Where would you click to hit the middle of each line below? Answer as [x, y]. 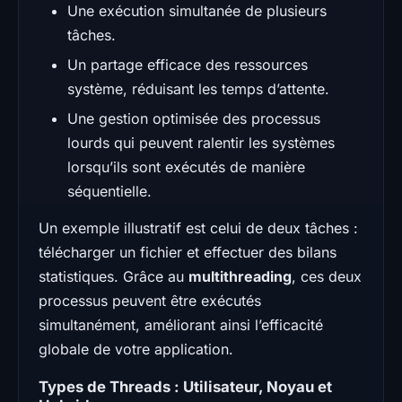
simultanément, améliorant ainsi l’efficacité [181, 324]
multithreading [240, 276]
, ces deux [327, 276]
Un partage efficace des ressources [188, 64]
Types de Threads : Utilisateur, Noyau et [185, 386]
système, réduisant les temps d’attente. [198, 88]
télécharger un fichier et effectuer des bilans [188, 252]
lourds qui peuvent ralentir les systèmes [201, 142]
